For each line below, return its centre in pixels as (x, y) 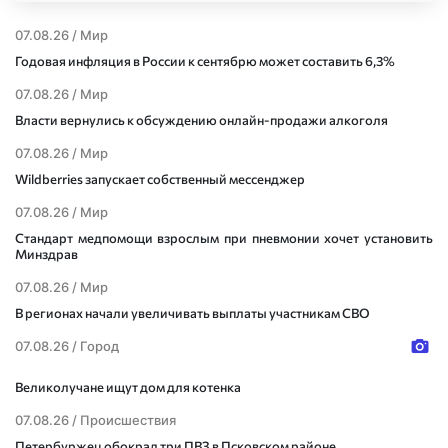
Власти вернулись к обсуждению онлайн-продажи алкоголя (201, 120)
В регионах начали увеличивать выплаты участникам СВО (192, 313)
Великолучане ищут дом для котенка (128, 387)
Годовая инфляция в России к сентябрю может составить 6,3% (205, 61)
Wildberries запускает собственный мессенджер (160, 179)
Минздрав (46, 254)
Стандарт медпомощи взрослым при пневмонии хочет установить (224, 238)
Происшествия (128, 420)
